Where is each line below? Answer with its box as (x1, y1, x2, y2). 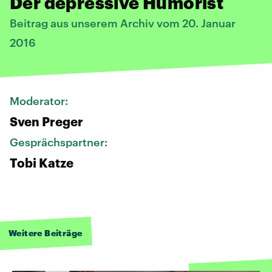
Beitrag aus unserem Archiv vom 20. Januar (10, 16, 236, 30)
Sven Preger (10, 114, 83, 129)
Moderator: (10, 93, 70, 107)
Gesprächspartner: (10, 135, 110, 149)
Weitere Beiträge (8, 227, 83, 238)
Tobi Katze (10, 155, 73, 170)
